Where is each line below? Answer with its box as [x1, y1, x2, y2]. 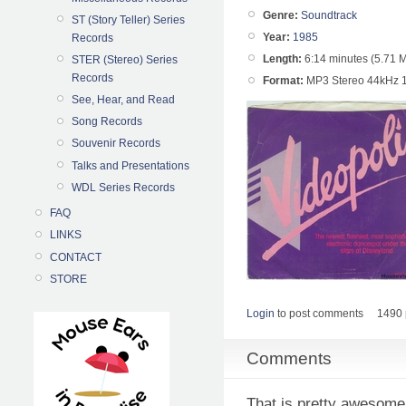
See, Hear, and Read [72, 93, 175, 107]
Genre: [263, 8, 298, 22]
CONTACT [50, 250, 101, 264]
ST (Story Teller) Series [72, 13, 185, 26]
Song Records [72, 115, 142, 129]
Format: [263, 74, 304, 88]
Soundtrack [301, 8, 357, 22]
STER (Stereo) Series [72, 53, 178, 66]
